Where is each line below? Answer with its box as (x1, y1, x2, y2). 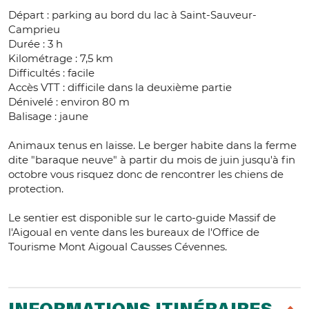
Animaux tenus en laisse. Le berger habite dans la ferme (8, 139, 297, 152)
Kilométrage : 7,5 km (8, 52, 113, 66)
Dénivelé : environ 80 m (8, 95, 130, 109)
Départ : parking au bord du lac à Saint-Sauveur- (8, 8, 257, 22)
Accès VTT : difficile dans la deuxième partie (8, 81, 232, 94)
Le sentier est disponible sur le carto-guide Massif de (8, 211, 276, 225)
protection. (8, 182, 63, 196)
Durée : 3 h (8, 37, 63, 51)
